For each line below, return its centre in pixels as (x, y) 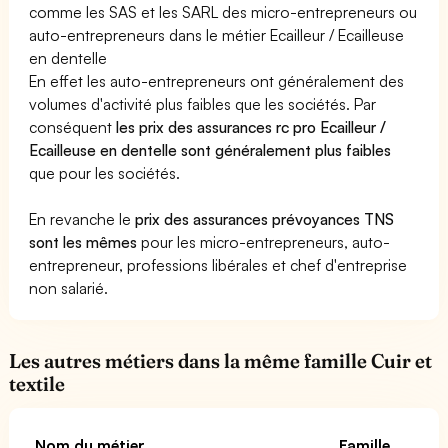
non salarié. (69, 287)
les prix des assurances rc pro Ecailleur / (251, 126)
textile (37, 383)
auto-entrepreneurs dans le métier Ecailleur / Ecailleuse (217, 34)
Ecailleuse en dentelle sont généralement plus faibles (210, 149)
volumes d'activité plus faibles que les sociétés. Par (203, 103)
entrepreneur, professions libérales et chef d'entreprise (218, 264)
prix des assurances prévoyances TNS (265, 218)
